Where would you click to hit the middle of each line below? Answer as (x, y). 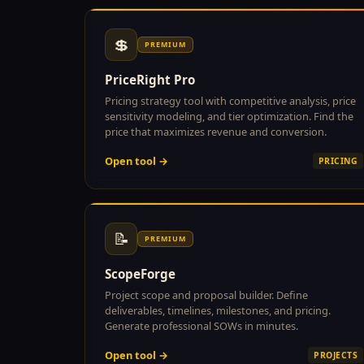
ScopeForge (140, 273)
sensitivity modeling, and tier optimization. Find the (229, 116)
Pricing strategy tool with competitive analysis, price (230, 100)
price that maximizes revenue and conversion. (216, 131)
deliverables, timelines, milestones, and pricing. (218, 310)
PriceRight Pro (150, 79)
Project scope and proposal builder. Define (206, 295)
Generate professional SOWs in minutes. (201, 325)
